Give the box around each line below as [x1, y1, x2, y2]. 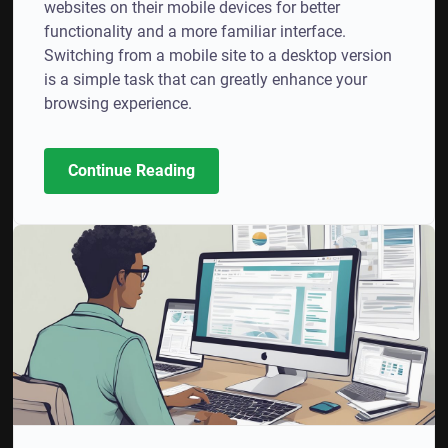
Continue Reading [68, 161, 196, 180]
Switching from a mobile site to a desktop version [44, 46, 393, 65]
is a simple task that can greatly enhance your [44, 70, 368, 89]
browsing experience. [44, 94, 193, 113]
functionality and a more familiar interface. [44, 22, 347, 41]
